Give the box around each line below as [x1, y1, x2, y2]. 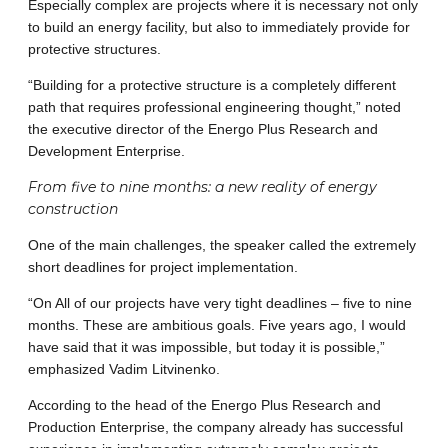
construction [28, 200, 118, 219]
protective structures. [28, 41, 161, 58]
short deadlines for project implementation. [28, 259, 298, 276]
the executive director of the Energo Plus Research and [28, 121, 378, 138]
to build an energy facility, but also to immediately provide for [28, 19, 410, 36]
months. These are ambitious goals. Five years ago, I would [28, 317, 406, 334]
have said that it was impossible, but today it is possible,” [28, 339, 385, 356]
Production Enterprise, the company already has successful [28, 419, 403, 436]
